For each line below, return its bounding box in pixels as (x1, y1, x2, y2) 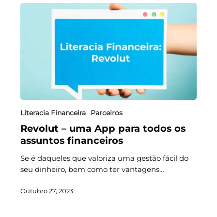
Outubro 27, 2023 (20, 186, 73, 195)
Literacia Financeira (20, 108, 86, 117)
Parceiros (90, 108, 123, 117)
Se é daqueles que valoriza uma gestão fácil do (20, 153, 188, 163)
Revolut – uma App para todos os (20, 122, 186, 134)
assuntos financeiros (20, 134, 123, 146)
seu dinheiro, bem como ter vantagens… (20, 164, 164, 174)
